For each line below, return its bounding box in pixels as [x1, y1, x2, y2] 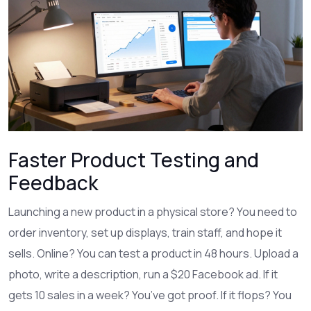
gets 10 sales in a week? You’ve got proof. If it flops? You [8, 287, 292, 303]
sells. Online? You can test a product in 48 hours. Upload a [8, 246, 299, 261]
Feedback [8, 169, 98, 196]
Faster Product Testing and [8, 146, 259, 173]
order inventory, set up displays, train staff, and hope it [8, 225, 282, 240]
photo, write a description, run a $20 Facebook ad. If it [8, 267, 278, 282]
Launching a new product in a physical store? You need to [8, 204, 297, 219]
